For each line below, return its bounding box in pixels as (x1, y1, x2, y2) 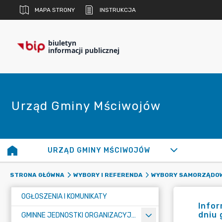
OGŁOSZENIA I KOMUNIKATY (21, 192, 107, 201)
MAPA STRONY (35, 6, 75, 13)
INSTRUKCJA (100, 6, 136, 13)
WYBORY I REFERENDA (73, 171, 143, 178)
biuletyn (48, 38, 76, 48)
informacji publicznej (48, 46, 119, 55)
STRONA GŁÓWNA (10, 171, 64, 178)
